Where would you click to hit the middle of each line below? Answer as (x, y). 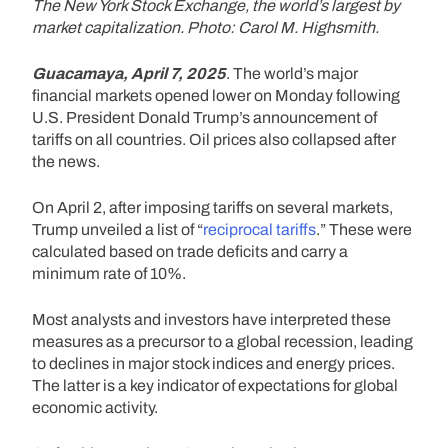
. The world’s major (292, 73)
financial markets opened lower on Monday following (216, 95)
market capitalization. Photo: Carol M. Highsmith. (205, 27)
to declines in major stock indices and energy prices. (213, 363)
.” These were (364, 229)
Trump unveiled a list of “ (117, 229)
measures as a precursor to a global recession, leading (222, 341)
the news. (66, 161)
